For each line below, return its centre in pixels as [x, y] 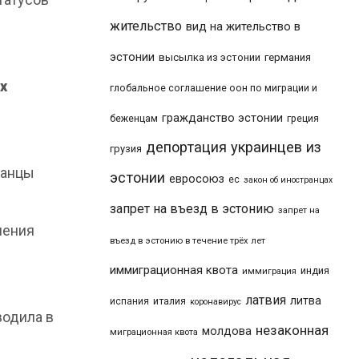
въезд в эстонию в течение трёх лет [188, 240]
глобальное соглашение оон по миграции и [214, 87]
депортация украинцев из [234, 147]
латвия [266, 300]
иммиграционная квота [174, 270]
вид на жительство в [243, 26]
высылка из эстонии [210, 57]
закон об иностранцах [288, 179]
